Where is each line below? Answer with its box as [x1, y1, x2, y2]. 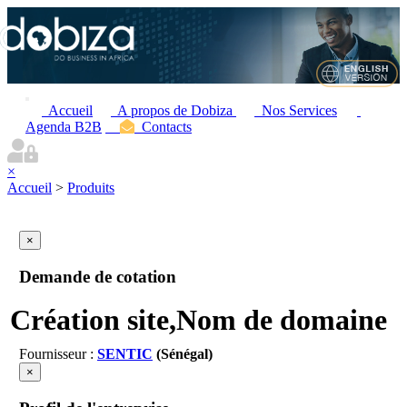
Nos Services [254, 103, 337, 118]
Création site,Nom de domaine [9, 303, 387, 337]
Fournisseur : [18, 346, 97, 362]
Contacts [134, 119, 192, 134]
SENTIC [96, 346, 153, 362]
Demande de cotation [18, 266, 176, 286]
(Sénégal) [152, 346, 213, 362]
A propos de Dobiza [111, 103, 236, 118]
